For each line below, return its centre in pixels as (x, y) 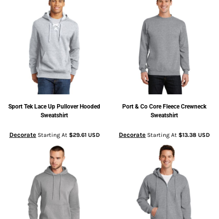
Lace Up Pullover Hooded (67, 107)
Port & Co (135, 107)
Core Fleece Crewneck (178, 107)
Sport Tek (21, 107)
